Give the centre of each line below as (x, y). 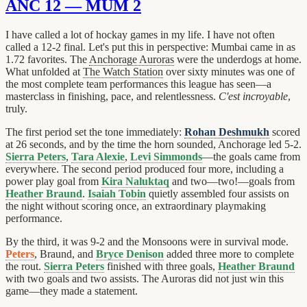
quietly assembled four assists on (218, 193)
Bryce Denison (130, 254)
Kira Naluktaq (135, 181)
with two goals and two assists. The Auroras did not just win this (145, 278)
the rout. (25, 266)
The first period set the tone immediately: (95, 132)
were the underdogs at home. (238, 59)
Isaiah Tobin (117, 193)
